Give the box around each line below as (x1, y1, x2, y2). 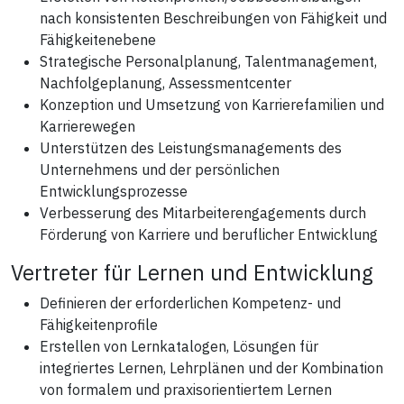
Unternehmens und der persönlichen (40, 160, 280, 179)
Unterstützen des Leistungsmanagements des (40, 138, 342, 157)
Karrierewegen (40, 116, 135, 135)
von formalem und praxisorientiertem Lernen (40, 380, 332, 399)
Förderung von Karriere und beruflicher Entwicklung (40, 225, 378, 243)
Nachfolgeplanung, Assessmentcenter (40, 73, 291, 92)
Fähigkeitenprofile (40, 315, 158, 334)
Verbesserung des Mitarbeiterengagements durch (40, 203, 366, 222)
